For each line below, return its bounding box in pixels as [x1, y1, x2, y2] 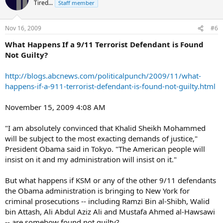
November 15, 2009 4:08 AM [5, 102, 106, 112]
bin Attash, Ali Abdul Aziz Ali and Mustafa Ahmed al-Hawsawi [5, 207, 215, 217]
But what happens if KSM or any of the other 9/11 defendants [5, 175, 216, 185]
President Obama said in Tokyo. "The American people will [5, 144, 205, 154]
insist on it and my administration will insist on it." [5, 154, 177, 164]
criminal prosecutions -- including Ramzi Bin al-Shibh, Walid [5, 196, 210, 206]
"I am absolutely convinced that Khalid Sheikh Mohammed [5, 123, 206, 133]
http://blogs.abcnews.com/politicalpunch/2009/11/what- [5, 71, 201, 81]
